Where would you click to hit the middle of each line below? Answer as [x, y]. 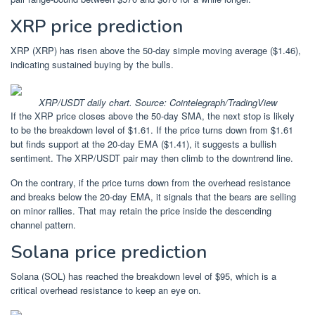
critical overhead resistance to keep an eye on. [106, 290]
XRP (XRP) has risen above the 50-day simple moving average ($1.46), [156, 50]
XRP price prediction [97, 26]
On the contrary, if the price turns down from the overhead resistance [150, 182]
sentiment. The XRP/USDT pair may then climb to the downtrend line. [152, 157]
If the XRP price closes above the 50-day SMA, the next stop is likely [153, 115]
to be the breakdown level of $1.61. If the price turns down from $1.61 [152, 129]
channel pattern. [43, 224]
